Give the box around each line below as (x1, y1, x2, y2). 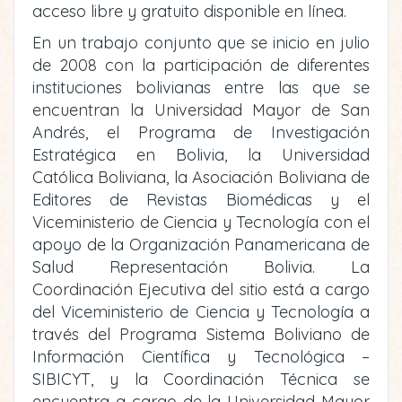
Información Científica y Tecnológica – (32, 346, 370, 368)
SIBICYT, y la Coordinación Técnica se (32, 369, 370, 390)
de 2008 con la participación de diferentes (32, 55, 370, 76)
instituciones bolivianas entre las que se (32, 77, 370, 99)
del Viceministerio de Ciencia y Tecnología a (32, 301, 370, 323)
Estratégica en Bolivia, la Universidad (32, 144, 370, 166)
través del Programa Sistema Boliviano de (32, 324, 370, 345)
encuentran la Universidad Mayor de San (32, 100, 370, 121)
